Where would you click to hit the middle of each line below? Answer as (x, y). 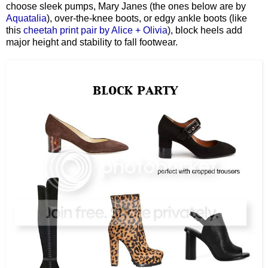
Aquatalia (26, 18)
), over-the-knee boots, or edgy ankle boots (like (147, 18)
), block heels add (205, 30)
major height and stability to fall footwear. (93, 42)
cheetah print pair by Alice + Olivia (95, 30)
